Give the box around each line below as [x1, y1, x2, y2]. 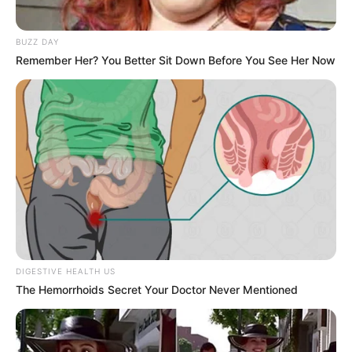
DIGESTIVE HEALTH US [16, 266, 115, 277]
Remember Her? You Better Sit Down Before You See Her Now [16, 53, 335, 68]
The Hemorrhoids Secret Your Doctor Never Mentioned [16, 283, 298, 297]
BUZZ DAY [16, 37, 59, 47]
